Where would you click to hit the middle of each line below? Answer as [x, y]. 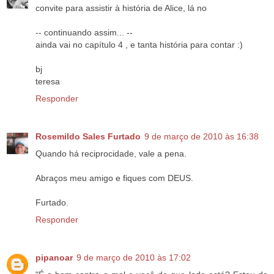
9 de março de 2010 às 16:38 [202, 137]
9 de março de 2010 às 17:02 [134, 258]
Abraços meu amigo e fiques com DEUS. [114, 178]
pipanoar [54, 258]
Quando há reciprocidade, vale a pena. [111, 154]
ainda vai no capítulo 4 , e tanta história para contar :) [139, 45]
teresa [48, 82]
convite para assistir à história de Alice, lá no [121, 8]
